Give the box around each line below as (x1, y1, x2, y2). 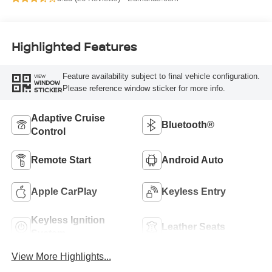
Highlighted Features (11, 38, 137, 55)
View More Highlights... (11, 251, 111, 262)
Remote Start (30, 154, 91, 165)
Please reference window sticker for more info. (62, 84, 225, 93)
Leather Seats (161, 221, 225, 232)
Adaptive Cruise (30, 112, 105, 123)
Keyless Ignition (30, 214, 105, 225)
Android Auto (161, 154, 223, 165)
